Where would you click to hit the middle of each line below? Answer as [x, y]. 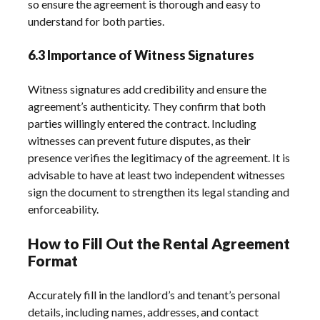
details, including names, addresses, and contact [144, 311]
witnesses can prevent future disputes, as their [140, 140]
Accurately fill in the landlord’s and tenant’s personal [154, 294]
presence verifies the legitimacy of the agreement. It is [159, 157]
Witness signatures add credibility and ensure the [147, 89]
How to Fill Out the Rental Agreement [159, 243]
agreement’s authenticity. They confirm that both [147, 106]
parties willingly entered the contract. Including [142, 123]
